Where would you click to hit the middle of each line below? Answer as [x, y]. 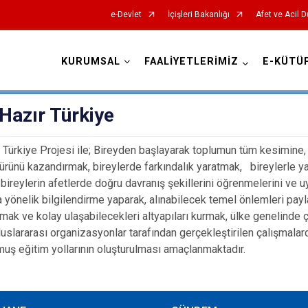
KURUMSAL [90, 62]
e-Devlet [126, 14]
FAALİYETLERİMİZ [191, 62]
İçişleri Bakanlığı [198, 14]
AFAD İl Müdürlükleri [154, 77]
